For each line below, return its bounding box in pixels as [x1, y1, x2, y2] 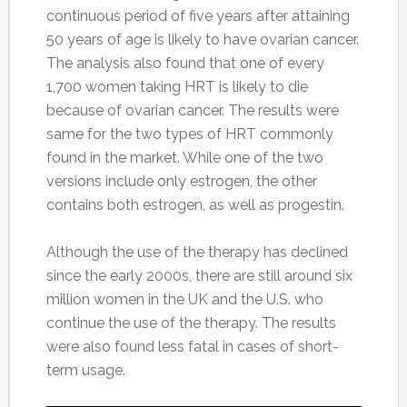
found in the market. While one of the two [45, 148, 323, 166]
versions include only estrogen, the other [45, 172, 317, 190]
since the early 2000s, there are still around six [45, 266, 352, 284]
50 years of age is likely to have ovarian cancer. [45, 30, 359, 48]
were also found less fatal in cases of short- [45, 337, 339, 355]
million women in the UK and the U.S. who [45, 290, 323, 308]
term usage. [45, 361, 125, 379]
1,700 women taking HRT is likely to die [45, 77, 308, 95]
